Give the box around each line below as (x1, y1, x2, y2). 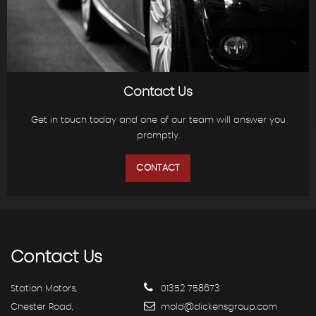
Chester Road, (11, 303, 73, 312)
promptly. (136, 131, 180, 141)
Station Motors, (11, 284, 77, 294)
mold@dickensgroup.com (158, 303, 277, 312)
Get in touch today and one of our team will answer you (30, 116, 286, 126)
